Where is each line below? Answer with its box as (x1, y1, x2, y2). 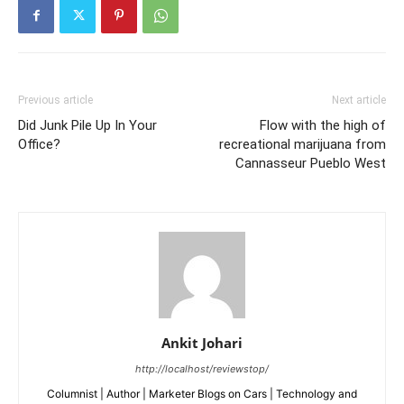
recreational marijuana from (219, 136, 386, 153)
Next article (332, 94, 386, 107)
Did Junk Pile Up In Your (18, 117, 157, 134)
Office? (18, 136, 60, 153)
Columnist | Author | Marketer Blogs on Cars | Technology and (47, 387, 357, 401)
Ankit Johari (161, 334, 243, 353)
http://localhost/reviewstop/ (135, 363, 269, 376)
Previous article (18, 94, 93, 107)
